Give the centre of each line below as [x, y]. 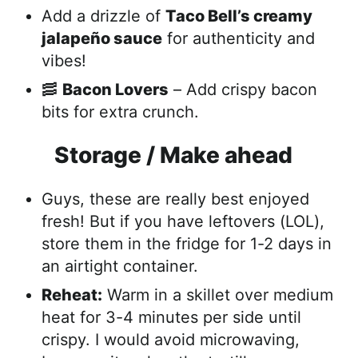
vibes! [64, 61]
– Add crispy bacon [243, 90]
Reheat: [72, 295]
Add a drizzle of [103, 16]
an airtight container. [120, 267]
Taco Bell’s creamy [239, 16]
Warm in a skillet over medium [218, 295]
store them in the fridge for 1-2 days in [187, 244]
